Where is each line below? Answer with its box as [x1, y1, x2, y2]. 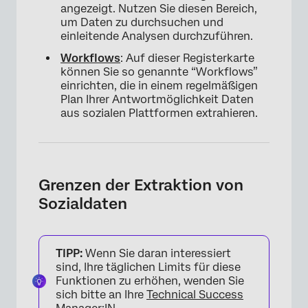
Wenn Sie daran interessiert [82, 246, 231, 260]
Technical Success [146, 287, 243, 301]
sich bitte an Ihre [56, 287, 146, 301]
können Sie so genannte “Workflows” [60, 65, 258, 78]
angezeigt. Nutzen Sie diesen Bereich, [60, 1, 257, 15]
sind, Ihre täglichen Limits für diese [56, 260, 241, 274]
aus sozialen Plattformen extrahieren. [60, 106, 258, 120]
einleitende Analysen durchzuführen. [60, 29, 253, 43]
